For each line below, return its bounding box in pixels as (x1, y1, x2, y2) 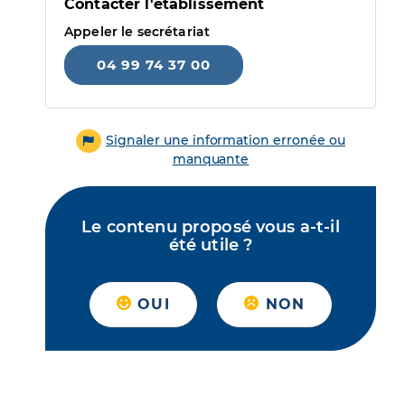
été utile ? (168, 235, 253, 256)
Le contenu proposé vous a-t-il (81, 217, 340, 238)
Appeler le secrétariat (64, 24, 211, 40)
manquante (172, 151, 250, 168)
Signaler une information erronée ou (106, 132, 345, 148)
